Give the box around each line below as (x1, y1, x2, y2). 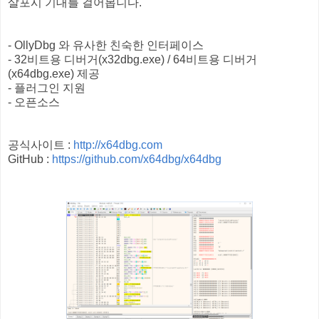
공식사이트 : (8, 138, 73, 151)
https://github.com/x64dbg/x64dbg (52, 152, 221, 165)
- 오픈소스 (8, 95, 60, 108)
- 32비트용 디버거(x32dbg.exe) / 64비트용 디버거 (8, 53, 257, 66)
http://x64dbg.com (73, 138, 162, 151)
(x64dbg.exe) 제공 (8, 67, 100, 80)
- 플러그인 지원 (8, 81, 85, 94)
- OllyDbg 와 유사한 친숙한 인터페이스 (8, 38, 204, 51)
